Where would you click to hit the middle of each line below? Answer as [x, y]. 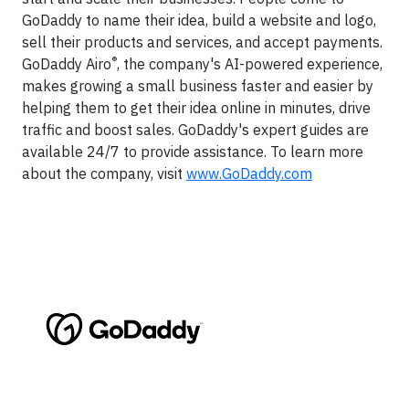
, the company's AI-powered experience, [250, 64]
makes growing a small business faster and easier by [198, 86]
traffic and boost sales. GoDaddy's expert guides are [195, 130]
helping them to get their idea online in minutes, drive [196, 108]
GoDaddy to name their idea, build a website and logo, [199, 20]
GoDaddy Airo [67, 64]
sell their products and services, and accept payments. [202, 42]
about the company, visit [104, 173]
